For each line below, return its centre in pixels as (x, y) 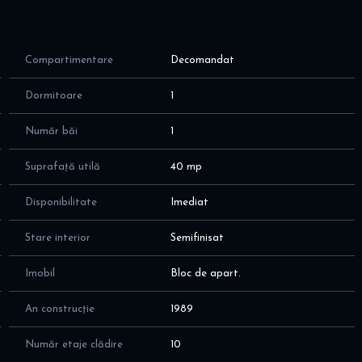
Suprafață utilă (62, 167)
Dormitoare (53, 96)
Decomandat (203, 61)
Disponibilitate (61, 203)
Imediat (190, 203)
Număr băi (51, 132)
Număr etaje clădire (74, 345)
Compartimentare (69, 61)
